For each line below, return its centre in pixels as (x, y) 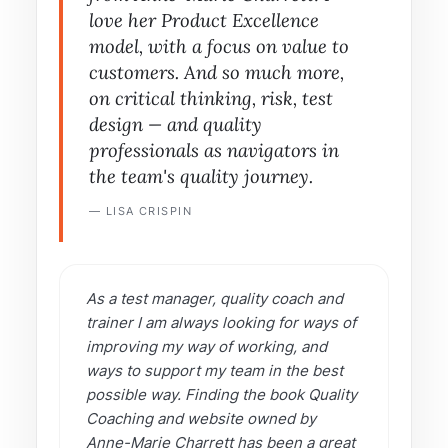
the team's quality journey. (201, 176)
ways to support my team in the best (214, 370)
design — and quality (175, 124)
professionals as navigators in (214, 150)
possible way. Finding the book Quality (221, 394)
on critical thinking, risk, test (211, 98)
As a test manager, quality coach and (214, 298)
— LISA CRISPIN (141, 211)
